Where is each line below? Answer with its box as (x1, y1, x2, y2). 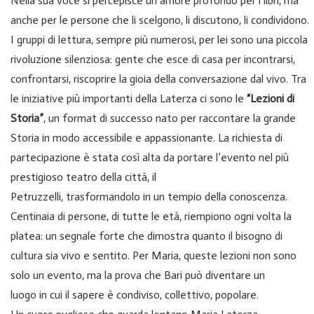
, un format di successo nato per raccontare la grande (43, 111, 296, 125)
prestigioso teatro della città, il (11, 170, 156, 184)
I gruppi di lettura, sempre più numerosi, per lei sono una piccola (11, 32, 308, 46)
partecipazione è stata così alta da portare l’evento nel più (11, 150, 289, 164)
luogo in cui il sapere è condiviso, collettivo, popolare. (11, 287, 259, 301)
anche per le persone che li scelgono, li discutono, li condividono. (11, 13, 309, 27)
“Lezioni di (247, 91, 294, 105)
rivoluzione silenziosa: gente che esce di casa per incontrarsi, (11, 52, 295, 66)
